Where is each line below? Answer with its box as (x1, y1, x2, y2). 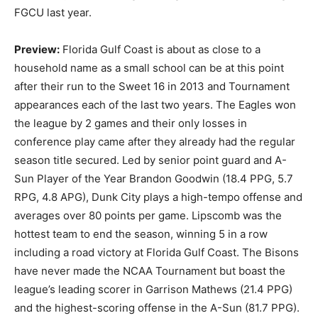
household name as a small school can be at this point (14, 60, 284, 75)
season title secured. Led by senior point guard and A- (14, 153, 287, 167)
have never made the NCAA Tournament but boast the (14, 263, 285, 278)
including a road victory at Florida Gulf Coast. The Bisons (14, 245, 299, 259)
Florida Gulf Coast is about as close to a (60, 42, 261, 56)
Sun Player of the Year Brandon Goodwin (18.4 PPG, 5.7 (14, 171, 293, 185)
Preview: (14, 42, 60, 56)
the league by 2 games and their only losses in (14, 116, 247, 130)
